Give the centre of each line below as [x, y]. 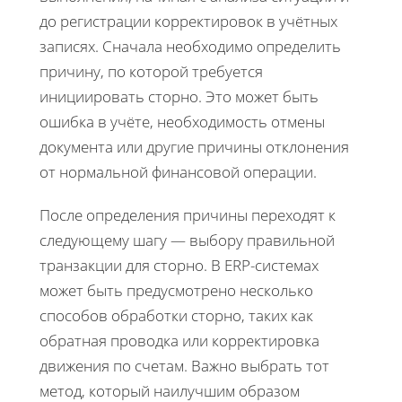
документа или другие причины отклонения [194, 146]
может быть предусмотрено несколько [176, 290]
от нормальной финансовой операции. [178, 171]
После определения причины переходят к [188, 214]
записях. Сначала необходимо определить [190, 46]
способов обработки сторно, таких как [176, 315]
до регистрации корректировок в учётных [188, 21]
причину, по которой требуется [151, 71]
